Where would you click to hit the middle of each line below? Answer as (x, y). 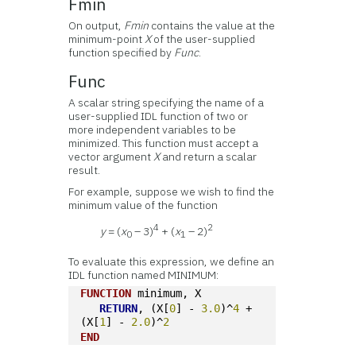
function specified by (122, 52)
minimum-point (107, 39)
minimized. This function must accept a (164, 143)
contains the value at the (212, 25)
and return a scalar (209, 157)
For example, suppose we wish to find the (172, 192)
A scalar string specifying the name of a (166, 103)
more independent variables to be (153, 130)
